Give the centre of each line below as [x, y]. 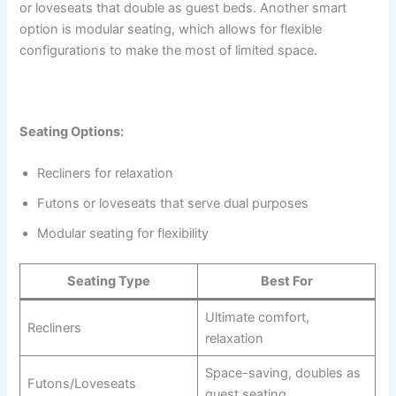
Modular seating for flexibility [123, 234]
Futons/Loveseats [81, 383]
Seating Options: [72, 131]
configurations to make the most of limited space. [169, 50]
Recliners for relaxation [106, 174]
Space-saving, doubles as [282, 373]
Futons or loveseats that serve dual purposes [173, 204]
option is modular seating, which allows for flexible [171, 29]
